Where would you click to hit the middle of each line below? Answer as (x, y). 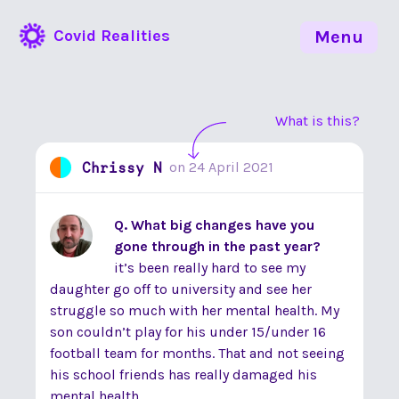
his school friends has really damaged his (183, 375)
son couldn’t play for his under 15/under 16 (188, 332)
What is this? (318, 121)
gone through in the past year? (217, 246)
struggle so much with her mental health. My (195, 310)
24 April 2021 (231, 167)
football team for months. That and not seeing (197, 353)
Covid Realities (112, 36)
